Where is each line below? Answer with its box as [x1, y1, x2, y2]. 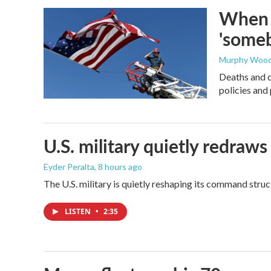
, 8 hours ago [94, 162, 142, 172]
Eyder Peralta [44, 162, 94, 172]
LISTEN [65, 206, 93, 217]
